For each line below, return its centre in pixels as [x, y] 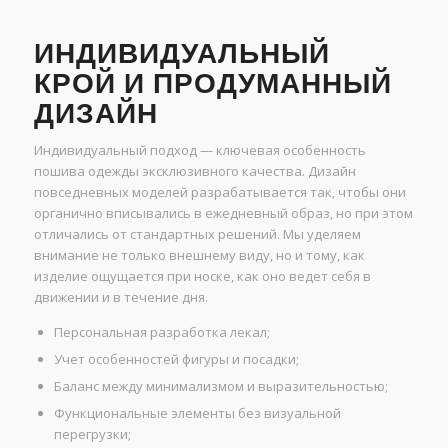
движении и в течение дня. [120, 297]
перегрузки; [92, 434]
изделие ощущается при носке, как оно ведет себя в [202, 276]
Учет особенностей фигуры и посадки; [176, 359]
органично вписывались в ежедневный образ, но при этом [223, 213]
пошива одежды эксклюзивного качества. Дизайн [194, 171]
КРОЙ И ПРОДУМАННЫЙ [212, 84]
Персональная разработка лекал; [161, 332]
